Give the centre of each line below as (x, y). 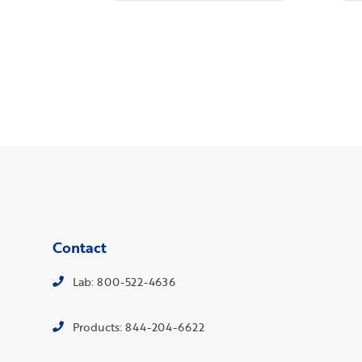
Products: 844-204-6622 (139, 326)
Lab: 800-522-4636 (124, 281)
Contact (80, 247)
